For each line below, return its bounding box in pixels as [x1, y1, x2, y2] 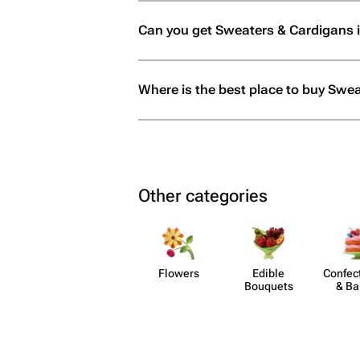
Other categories [138, 186, 268, 206]
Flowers [157, 267, 199, 280]
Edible [252, 267, 284, 280]
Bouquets [243, 280, 293, 292]
